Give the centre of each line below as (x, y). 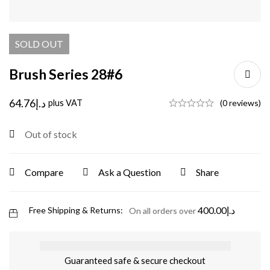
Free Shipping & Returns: (76, 210)
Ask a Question (130, 172)
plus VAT (65, 102)
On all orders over (163, 210)
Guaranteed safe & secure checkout (135, 260)
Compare (44, 172)
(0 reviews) (240, 102)
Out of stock (51, 134)
